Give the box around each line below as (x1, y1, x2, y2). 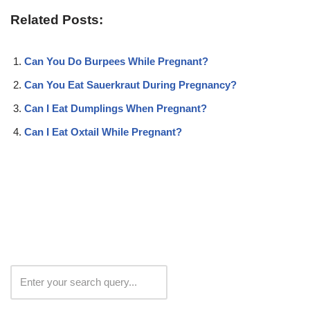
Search (185, 276, 219, 289)
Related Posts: (10, 12, 103, 28)
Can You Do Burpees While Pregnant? (24, 55, 208, 68)
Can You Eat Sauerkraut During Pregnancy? (24, 79, 237, 91)
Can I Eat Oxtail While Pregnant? (24, 126, 182, 138)
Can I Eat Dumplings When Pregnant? (24, 102, 207, 115)
